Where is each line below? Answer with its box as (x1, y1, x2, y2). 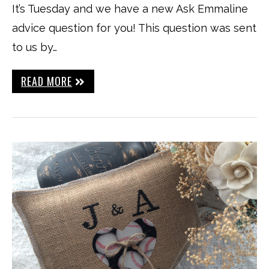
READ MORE (21, 73, 72, 89)
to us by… (12, 41, 57, 53)
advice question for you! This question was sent (12, 22, 256, 34)
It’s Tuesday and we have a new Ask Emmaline (12, 2, 248, 15)
